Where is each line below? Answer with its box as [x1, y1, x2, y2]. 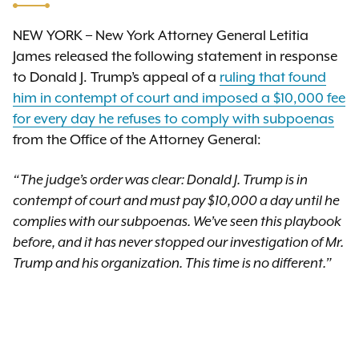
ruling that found [220, 70, 326, 86]
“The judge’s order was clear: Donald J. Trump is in [13, 172, 308, 188]
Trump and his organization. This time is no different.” [13, 256, 332, 272]
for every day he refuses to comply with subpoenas [13, 111, 334, 127]
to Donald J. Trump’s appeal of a [13, 70, 220, 86]
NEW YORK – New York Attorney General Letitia [13, 28, 309, 44]
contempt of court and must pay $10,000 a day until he [13, 193, 340, 209]
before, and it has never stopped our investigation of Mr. [13, 235, 344, 251]
